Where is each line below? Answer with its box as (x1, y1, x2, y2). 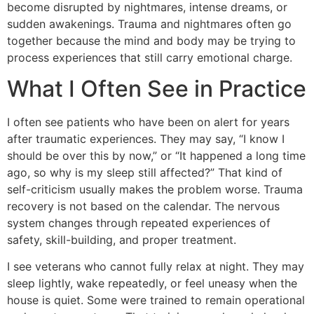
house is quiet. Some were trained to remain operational (7, 293, 305, 308)
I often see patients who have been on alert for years (7, 115, 289, 130)
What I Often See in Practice (7, 75, 306, 103)
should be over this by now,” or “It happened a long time (7, 149, 306, 163)
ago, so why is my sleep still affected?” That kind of (7, 165, 282, 180)
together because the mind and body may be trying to (7, 33, 296, 48)
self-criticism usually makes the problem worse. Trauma (7, 182, 303, 197)
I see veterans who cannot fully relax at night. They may (7, 259, 304, 274)
